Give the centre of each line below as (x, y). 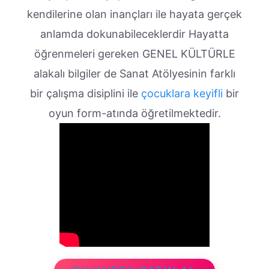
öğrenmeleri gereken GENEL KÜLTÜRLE (134, 53)
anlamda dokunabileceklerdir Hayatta (134, 34)
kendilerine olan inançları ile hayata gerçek (134, 14)
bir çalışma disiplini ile (86, 93)
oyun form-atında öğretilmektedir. (134, 113)
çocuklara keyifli (182, 93)
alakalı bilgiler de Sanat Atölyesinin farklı (134, 73)
